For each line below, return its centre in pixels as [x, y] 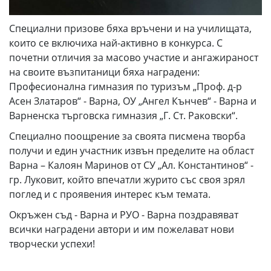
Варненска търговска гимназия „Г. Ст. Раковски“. [123, 115]
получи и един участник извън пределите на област [132, 150]
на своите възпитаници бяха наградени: [104, 72]
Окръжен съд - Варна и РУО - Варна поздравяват [124, 214]
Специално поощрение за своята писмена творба [127, 136]
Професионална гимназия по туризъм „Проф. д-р [126, 86]
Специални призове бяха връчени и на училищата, [130, 28]
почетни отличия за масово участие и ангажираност [134, 57]
